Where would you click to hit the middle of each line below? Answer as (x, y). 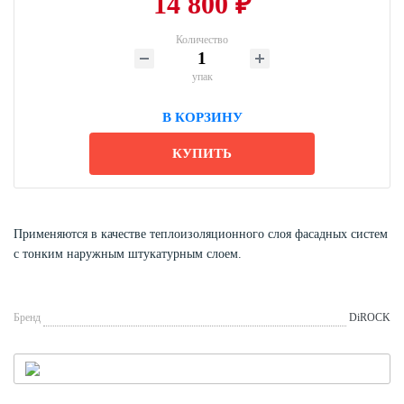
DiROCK (370, 317)
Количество (202, 39)
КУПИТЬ (202, 153)
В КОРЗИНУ (202, 117)
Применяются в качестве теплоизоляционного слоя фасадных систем (201, 234)
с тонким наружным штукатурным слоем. (128, 253)
